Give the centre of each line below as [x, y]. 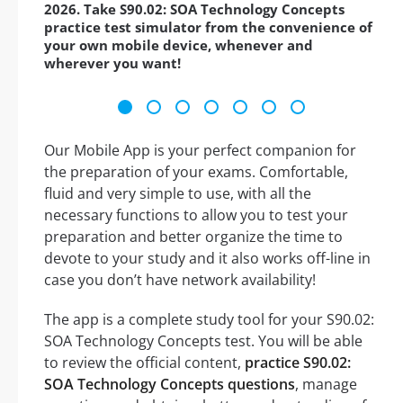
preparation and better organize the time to [193, 237]
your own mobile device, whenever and [179, 45]
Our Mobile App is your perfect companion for [200, 151]
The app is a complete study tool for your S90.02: [209, 320]
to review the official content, [144, 363]
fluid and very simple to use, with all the [178, 194]
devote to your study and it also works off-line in [207, 259]
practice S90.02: [298, 363]
